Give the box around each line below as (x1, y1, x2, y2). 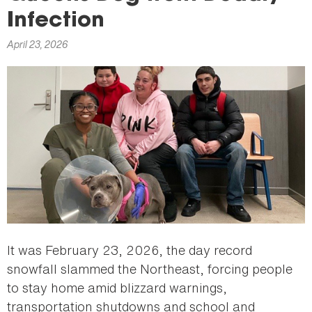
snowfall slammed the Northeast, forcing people (7, 260, 292, 279)
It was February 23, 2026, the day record (7, 241, 252, 260)
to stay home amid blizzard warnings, (7, 279, 227, 297)
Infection (7, 11, 104, 32)
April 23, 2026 (7, 37, 68, 52)
